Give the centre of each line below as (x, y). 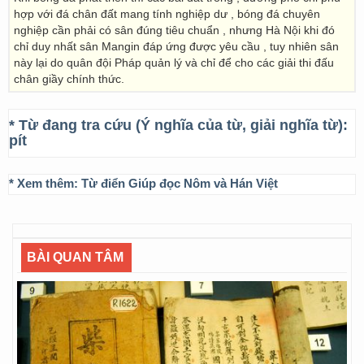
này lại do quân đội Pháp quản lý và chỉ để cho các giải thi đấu (174, 63)
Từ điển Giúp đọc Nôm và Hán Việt (180, 183)
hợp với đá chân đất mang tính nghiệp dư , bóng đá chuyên (167, 14)
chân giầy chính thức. (69, 79)
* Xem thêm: (45, 183)
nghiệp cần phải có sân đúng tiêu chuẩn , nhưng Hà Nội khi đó (174, 30)
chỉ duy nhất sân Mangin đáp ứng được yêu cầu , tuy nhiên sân (176, 46)
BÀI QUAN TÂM (75, 257)
